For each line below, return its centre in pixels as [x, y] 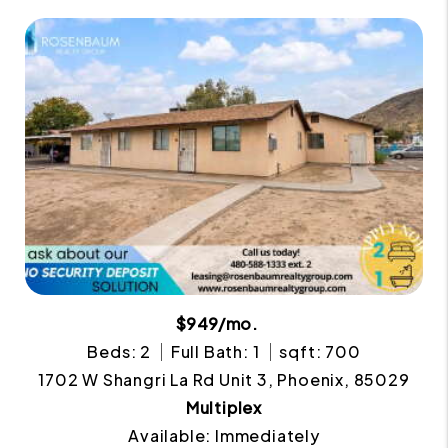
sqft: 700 [320, 351]
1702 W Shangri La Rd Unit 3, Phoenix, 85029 [224, 379]
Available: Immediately [224, 435]
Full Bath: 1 [215, 351]
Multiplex [224, 407]
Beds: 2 [119, 351]
